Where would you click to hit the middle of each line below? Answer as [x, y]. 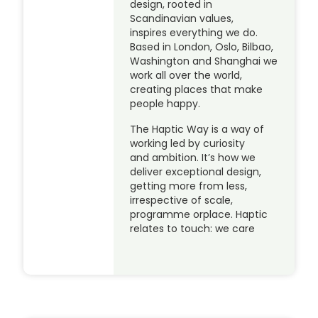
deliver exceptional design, [196, 172]
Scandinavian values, [182, 19]
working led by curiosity [188, 144]
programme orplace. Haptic [199, 215]
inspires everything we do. [194, 33]
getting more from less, [189, 186]
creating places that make [197, 90]
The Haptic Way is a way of [197, 130]
